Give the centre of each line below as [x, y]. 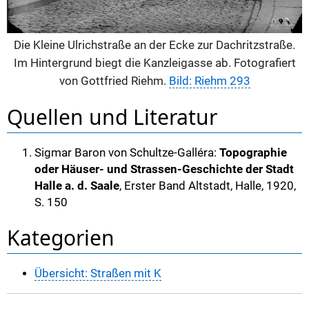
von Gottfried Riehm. [114, 81]
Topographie [253, 152]
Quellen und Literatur [112, 117]
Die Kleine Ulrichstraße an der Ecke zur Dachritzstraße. [154, 45]
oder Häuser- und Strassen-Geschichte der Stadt [164, 169]
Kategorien [61, 238]
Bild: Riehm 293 [209, 81]
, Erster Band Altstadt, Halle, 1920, [208, 186]
